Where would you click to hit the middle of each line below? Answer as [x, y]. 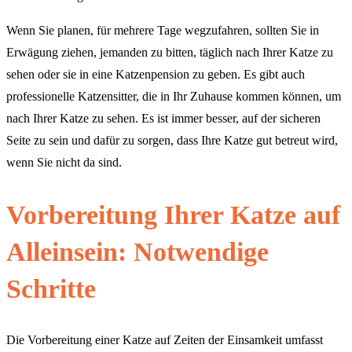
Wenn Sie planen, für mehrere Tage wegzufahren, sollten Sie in [163, 31]
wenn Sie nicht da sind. [64, 163]
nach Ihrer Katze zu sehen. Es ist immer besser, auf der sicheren [163, 119]
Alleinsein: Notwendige [137, 251]
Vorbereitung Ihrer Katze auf [173, 214]
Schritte [51, 288]
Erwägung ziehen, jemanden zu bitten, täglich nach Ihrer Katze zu [170, 53]
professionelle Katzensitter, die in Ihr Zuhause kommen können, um [174, 97]
